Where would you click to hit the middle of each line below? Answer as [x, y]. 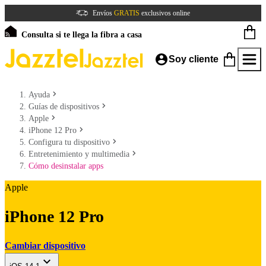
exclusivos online [165, 13]
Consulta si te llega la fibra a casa [82, 35]
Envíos [103, 13]
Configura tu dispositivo [69, 142]
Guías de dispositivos [64, 107]
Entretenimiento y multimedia [79, 154]
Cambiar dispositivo [45, 245]
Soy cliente [194, 59]
